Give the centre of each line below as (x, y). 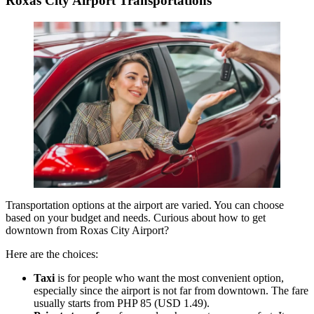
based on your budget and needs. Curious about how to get (136, 218)
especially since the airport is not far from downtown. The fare (171, 291)
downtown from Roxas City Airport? (89, 231)
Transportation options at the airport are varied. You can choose (145, 205)
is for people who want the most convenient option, (169, 278)
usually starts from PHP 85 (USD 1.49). (123, 303)
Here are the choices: (52, 254)
